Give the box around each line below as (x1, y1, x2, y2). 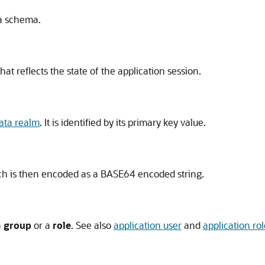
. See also (71, 219, 114, 231)
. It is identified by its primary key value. (40, 116, 206, 128)
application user (114, 219, 182, 231)
